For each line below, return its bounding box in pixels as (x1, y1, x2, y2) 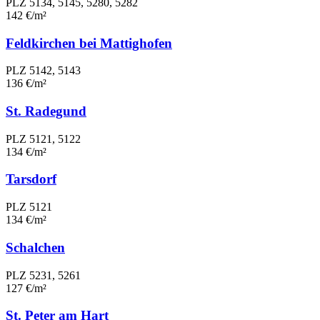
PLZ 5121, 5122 (6, 132, 81, 145)
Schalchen (6, 239, 65, 255)
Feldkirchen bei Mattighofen (6, 35, 172, 51)
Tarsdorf (6, 171, 56, 187)
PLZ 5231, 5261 (6, 269, 81, 281)
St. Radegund (6, 103, 86, 119)
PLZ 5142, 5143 (6, 64, 81, 77)
